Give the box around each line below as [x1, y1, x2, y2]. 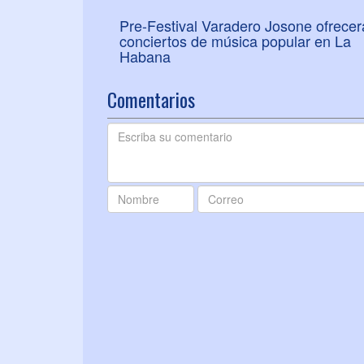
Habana [119, 45, 171, 67]
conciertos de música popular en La [119, 29, 351, 51]
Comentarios [107, 84, 195, 114]
